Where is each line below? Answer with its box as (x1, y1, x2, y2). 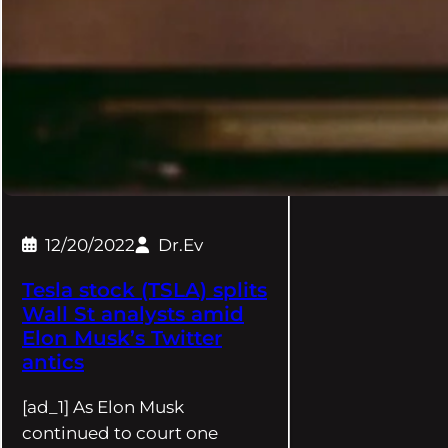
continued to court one (22, 423, 218, 444)
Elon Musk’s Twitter (22, 326, 222, 351)
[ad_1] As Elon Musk (22, 397, 184, 418)
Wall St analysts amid (22, 302, 244, 327)
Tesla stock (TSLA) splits (22, 278, 267, 303)
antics (22, 350, 84, 375)
